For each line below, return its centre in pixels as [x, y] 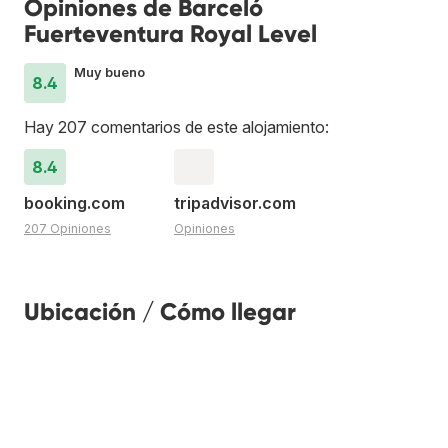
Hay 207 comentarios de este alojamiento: [176, 126]
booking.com [74, 202]
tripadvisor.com [235, 202]
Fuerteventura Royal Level [170, 33]
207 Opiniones [67, 228]
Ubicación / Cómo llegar [160, 311]
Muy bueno [109, 72]
